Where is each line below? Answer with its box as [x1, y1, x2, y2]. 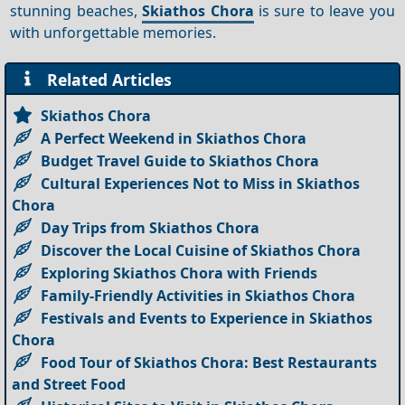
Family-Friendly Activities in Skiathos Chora [41, 285, 356, 306]
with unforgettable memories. [10, 22, 217, 42]
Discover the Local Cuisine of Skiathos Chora [41, 240, 362, 260]
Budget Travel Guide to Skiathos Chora [41, 150, 320, 171]
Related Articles [38, 68, 173, 90]
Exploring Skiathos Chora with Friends [41, 262, 318, 283]
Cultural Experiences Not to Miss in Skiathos [41, 173, 361, 193]
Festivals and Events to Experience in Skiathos [41, 307, 373, 328]
